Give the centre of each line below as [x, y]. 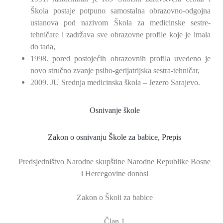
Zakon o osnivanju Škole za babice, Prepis [114, 137]
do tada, [43, 46]
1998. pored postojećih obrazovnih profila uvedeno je [120, 58]
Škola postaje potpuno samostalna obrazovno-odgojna [120, 10]
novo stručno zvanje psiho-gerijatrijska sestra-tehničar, [115, 70]
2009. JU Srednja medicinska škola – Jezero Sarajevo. [115, 82]
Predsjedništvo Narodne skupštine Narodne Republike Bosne [114, 161]
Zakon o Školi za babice [114, 197]
